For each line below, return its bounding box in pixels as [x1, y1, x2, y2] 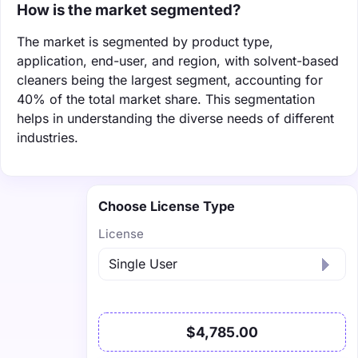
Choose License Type [98, 197, 235, 214]
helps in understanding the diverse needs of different [17, 109, 334, 126]
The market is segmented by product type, [17, 33, 273, 50]
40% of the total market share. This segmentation [17, 90, 315, 107]
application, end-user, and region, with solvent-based [17, 52, 339, 69]
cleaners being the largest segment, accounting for [17, 71, 323, 88]
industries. [17, 129, 78, 145]
